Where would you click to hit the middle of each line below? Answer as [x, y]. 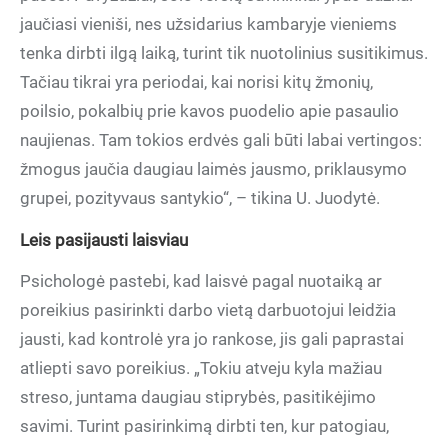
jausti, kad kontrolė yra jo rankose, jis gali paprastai [212, 339]
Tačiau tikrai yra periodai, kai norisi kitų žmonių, [196, 82]
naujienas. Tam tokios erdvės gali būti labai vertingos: [221, 140]
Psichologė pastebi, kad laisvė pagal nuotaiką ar [201, 281]
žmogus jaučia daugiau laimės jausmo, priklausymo [213, 169]
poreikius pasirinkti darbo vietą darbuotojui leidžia [208, 310]
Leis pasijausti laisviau [104, 240]
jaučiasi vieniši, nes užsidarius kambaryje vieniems [208, 24]
